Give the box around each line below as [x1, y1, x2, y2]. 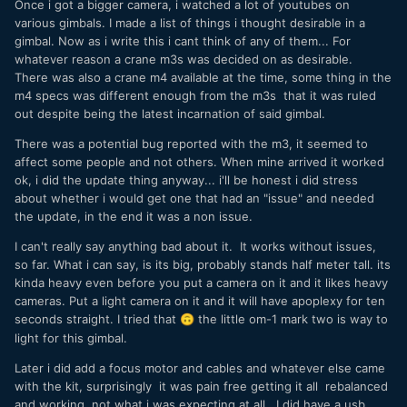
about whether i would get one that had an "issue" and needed [15, 190, 374, 205]
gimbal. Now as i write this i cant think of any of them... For [15, 33, 351, 48]
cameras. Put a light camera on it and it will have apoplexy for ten [15, 293, 385, 308]
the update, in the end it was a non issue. [15, 208, 253, 223]
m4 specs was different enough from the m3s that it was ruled [15, 87, 376, 103]
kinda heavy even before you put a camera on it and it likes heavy [15, 274, 388, 290]
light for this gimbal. [15, 330, 127, 345]
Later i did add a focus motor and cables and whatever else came [15, 360, 385, 375]
